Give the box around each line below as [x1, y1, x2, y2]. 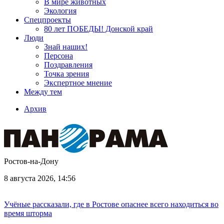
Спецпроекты [24, 15, 71, 24]
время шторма [4, 209, 52, 217]
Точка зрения [44, 69, 89, 78]
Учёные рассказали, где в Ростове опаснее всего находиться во [4, 200, 218, 208]
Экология [44, 6, 76, 15]
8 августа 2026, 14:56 [4, 174, 75, 182]
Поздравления [44, 60, 92, 69]
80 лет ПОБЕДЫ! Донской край [44, 24, 153, 33]
